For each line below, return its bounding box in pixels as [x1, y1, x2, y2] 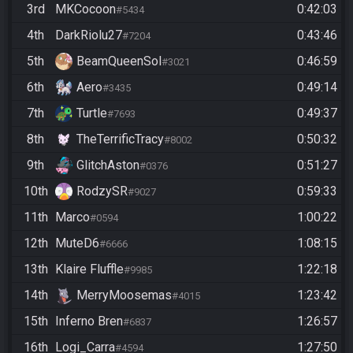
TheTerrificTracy [76, 132, 164, 147]
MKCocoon [55, 2, 116, 17]
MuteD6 [55, 236, 99, 251]
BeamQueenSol [76, 54, 162, 69]
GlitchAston [76, 158, 139, 173]
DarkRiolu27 [55, 28, 122, 43]
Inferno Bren [55, 314, 123, 329]
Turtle [76, 106, 107, 121]
